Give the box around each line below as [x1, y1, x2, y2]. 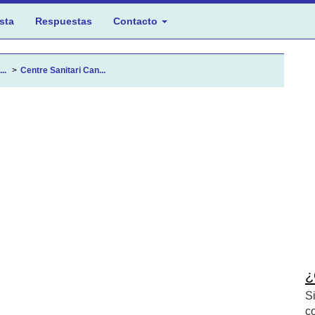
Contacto [113, 15, 160, 27]
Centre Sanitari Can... [20, 65, 105, 75]
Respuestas [35, 15, 92, 27]
